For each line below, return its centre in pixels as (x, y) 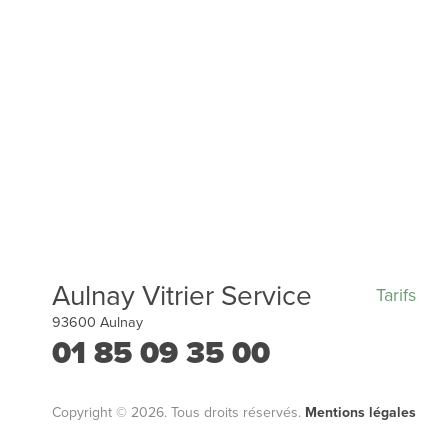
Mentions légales (360, 413)
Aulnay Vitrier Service (182, 296)
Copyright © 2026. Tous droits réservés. (178, 413)
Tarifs (396, 295)
